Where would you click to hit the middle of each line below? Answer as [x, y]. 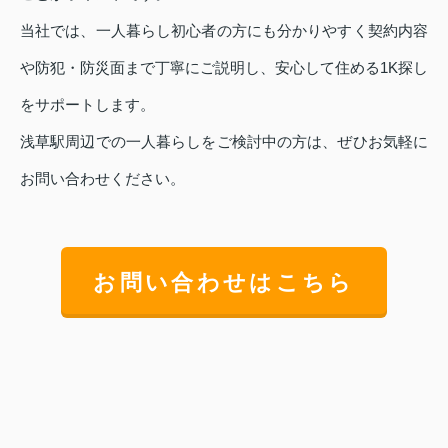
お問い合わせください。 [102, 178]
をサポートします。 [87, 104]
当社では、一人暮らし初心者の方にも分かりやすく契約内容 [224, 30]
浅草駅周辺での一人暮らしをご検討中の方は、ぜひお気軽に [224, 141]
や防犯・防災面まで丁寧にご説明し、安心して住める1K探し [224, 67]
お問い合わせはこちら [224, 282]
